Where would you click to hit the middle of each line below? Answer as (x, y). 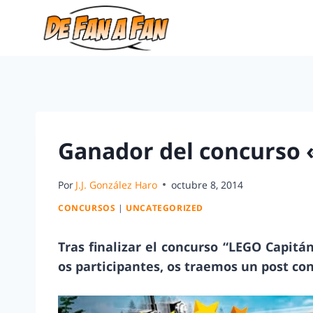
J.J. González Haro (117, 184)
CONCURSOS (87, 208)
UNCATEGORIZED (165, 208)
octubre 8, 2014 (208, 184)
